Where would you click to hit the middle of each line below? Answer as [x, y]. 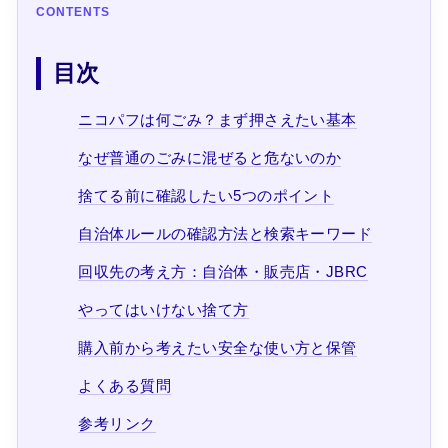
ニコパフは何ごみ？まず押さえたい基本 [217, 119]
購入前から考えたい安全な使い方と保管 [217, 347]
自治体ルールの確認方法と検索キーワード [225, 233]
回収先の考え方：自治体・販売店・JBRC [223, 271]
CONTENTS [72, 11]
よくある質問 [125, 385]
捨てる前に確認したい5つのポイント [206, 195]
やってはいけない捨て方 [163, 309]
